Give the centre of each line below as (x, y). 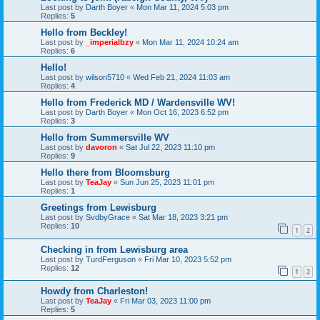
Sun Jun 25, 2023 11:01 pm (167, 182)
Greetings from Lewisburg (99, 208)
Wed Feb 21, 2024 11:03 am (181, 77)
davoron (101, 147)
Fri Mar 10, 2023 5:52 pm (188, 259)
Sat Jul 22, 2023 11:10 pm (170, 147)
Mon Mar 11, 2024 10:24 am (190, 42)
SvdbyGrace (108, 217)
